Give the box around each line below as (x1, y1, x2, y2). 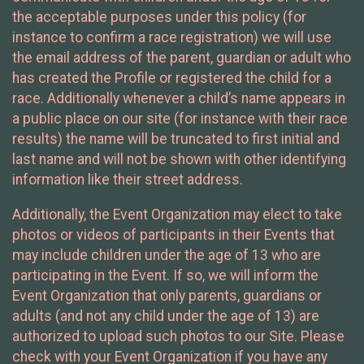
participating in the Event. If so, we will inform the (12, 266, 318, 284)
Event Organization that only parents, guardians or (12, 287, 322, 304)
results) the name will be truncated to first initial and (12, 130, 340, 147)
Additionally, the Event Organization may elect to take (12, 206, 342, 223)
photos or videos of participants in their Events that (12, 226, 335, 243)
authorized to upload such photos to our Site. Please (12, 327, 344, 344)
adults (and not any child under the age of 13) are (12, 307, 319, 324)
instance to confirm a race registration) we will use (12, 28, 331, 45)
